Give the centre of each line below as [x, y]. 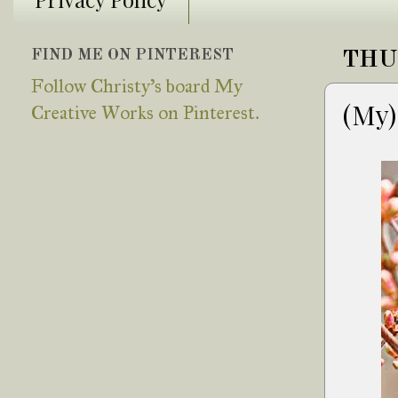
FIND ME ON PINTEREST [132, 56]
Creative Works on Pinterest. [145, 113]
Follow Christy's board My [137, 87]
